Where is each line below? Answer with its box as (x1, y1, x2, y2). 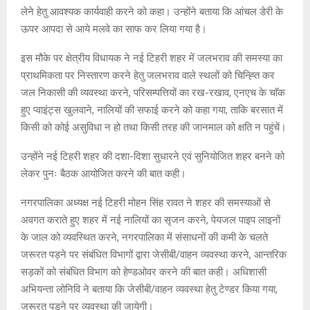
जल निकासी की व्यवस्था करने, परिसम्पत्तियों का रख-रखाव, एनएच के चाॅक (21, 86, 285, 99)
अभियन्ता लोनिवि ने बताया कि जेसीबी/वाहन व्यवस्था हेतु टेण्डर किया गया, (21, 282, 277, 295)
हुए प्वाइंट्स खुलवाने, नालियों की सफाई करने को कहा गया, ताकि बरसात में (21, 103, 283, 116)
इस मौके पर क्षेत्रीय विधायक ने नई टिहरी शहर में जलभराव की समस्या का (21, 51, 282, 64)
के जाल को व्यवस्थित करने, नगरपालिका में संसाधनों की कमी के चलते (21, 230, 268, 244)
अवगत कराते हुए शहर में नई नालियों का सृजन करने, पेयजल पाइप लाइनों (21, 213, 280, 226)
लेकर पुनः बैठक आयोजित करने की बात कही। (21, 167, 186, 180)
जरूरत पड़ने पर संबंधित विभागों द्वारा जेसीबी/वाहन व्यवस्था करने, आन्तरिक (21, 248, 286, 261)
